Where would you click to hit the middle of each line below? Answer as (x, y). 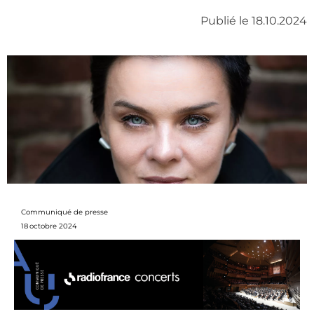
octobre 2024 (53, 226)
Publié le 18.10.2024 (254, 21)
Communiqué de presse (64, 212)
